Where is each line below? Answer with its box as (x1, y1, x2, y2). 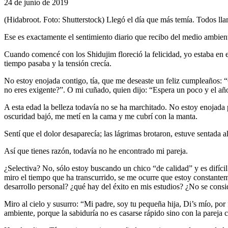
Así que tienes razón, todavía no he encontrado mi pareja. (4, 146, 188, 155)
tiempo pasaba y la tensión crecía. (4, 59, 111, 68)
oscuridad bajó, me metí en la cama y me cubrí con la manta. (4, 111, 197, 121)
